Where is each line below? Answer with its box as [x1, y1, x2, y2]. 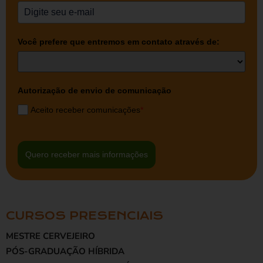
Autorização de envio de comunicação [18, 86, 171, 96]
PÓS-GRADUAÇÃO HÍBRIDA [6, 245, 124, 258]
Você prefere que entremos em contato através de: [18, 37, 220, 47]
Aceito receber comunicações [31, 105, 141, 115]
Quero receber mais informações [25, 150, 148, 160]
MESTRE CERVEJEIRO [6, 230, 95, 242]
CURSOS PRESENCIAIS [6, 209, 163, 223]
